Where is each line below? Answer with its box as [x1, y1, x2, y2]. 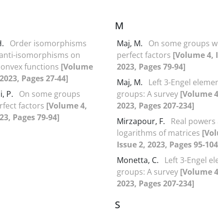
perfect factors [117, 49, 173, 60]
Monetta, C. [117, 154, 161, 165]
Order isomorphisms [10, 37, 87, 49]
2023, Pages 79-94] [117, 61, 185, 72]
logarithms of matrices [117, 127, 202, 138]
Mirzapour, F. [117, 115, 167, 127]
